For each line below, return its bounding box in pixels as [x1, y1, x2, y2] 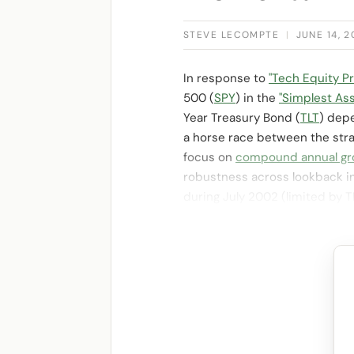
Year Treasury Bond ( [183, 110, 300, 126]
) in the [235, 90, 279, 106]
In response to [183, 70, 269, 86]
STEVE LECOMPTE [183, 28, 280, 41]
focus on [183, 149, 235, 165]
